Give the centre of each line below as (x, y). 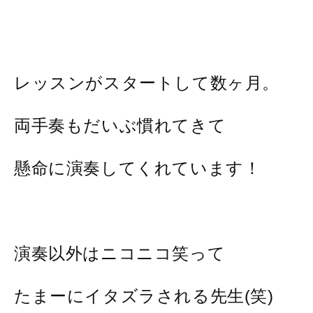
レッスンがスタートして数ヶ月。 (147, 83)
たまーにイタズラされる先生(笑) (144, 296)
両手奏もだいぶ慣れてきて (120, 126)
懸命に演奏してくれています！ (138, 168)
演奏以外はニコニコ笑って (120, 253)
